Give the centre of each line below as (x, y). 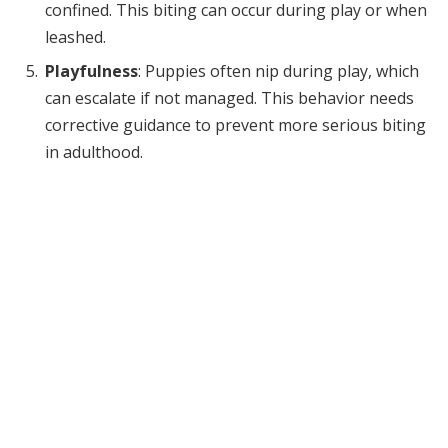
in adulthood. (94, 152)
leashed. (75, 37)
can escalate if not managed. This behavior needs (229, 98)
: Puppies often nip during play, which (278, 71)
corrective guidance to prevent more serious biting (235, 125)
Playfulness (91, 71)
